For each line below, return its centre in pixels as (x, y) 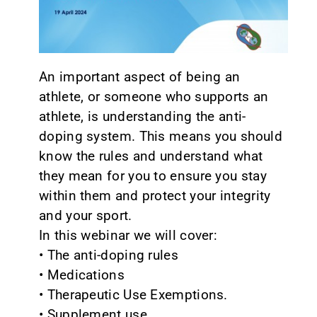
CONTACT (35, 23)
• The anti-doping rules (108, 255)
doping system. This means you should (160, 137)
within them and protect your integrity (155, 196)
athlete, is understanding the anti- (142, 117)
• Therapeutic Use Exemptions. (133, 295)
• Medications (81, 275)
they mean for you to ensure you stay (152, 176)
